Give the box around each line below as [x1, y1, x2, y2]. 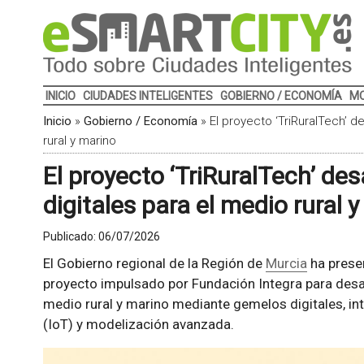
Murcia [265, 255, 307, 271]
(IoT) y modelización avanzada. [42, 316, 234, 332]
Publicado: [42, 230, 98, 243]
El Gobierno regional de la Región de [42, 255, 266, 271]
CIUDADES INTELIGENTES [82, 89, 213, 102]
